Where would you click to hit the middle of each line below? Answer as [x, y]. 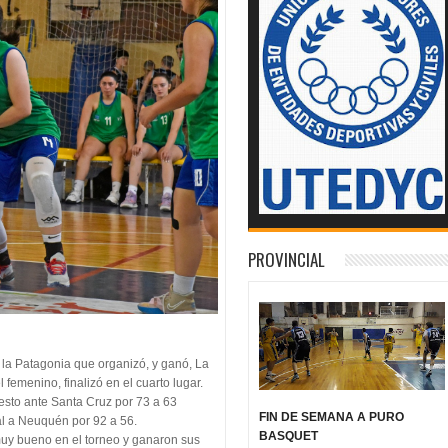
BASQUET [289, 435]
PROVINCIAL [287, 259]
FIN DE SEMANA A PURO [332, 416]
